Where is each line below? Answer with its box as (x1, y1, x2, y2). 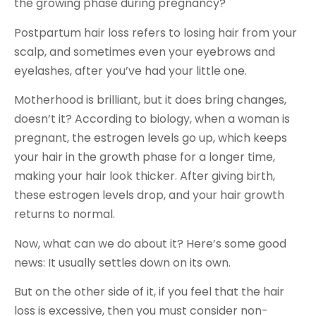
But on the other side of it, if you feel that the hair (14, 283, 284, 300)
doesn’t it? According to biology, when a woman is (14, 111, 290, 128)
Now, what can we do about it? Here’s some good (14, 235, 286, 252)
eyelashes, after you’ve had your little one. (14, 62, 247, 79)
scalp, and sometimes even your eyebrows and (14, 43, 275, 60)
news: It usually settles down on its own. (14, 254, 231, 271)
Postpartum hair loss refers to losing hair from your (14, 24, 297, 41)
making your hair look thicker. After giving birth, (14, 168, 275, 185)
